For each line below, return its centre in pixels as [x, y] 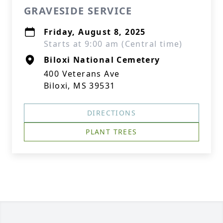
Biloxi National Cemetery [102, 60]
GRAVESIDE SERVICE [78, 11]
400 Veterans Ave [82, 74]
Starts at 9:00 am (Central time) [113, 44]
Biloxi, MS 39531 [80, 86]
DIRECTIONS [111, 113]
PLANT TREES [111, 132]
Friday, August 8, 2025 [95, 32]
